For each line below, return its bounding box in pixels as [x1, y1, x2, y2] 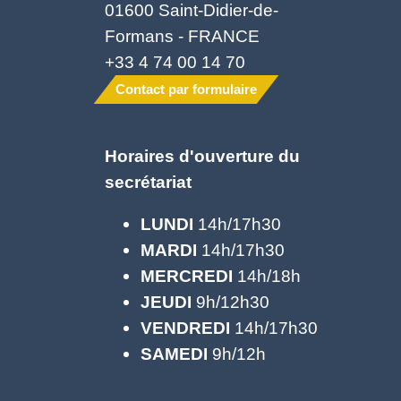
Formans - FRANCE [105, 26, 260, 46]
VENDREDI [141, 317, 235, 337]
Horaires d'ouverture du [105, 145, 300, 166]
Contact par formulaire [115, 81, 257, 97]
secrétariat [105, 171, 192, 192]
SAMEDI [141, 343, 208, 363]
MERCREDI [141, 265, 233, 286]
